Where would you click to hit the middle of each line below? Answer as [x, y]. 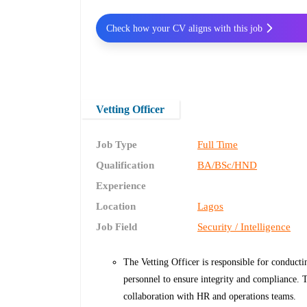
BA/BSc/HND [228, 165]
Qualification [125, 165]
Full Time [218, 145]
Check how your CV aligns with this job [184, 28]
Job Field [117, 227]
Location [116, 207]
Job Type [117, 145]
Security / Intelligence [244, 227]
